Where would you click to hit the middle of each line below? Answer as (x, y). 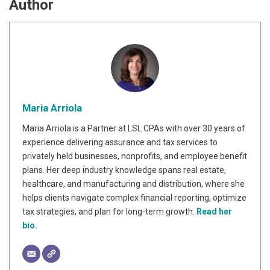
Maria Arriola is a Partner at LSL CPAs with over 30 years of (134, 128)
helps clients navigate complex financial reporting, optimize (134, 197)
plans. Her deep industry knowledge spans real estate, (124, 170)
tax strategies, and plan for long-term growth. (109, 211)
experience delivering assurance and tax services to (120, 142)
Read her (214, 211)
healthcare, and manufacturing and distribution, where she (133, 184)
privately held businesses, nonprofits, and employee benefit (135, 156)
